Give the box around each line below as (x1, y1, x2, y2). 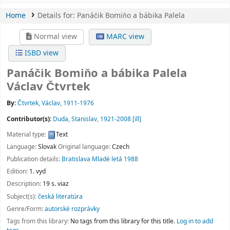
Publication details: (7, 155, 62, 164)
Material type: (7, 130, 48, 140)
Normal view (32, 31, 77, 43)
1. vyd (29, 167, 46, 177)
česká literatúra (38, 191, 83, 201)
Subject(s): (7, 191, 38, 201)
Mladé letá (92, 155, 122, 164)
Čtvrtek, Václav (17, 98, 61, 108)
